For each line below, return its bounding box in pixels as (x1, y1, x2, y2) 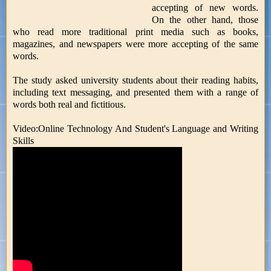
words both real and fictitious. (13, 99, 126, 109)
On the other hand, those (152, 14, 258, 25)
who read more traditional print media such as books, (13, 26, 258, 37)
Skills (13, 135, 34, 146)
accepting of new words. (152, 2, 258, 13)
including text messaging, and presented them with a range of (13, 87, 258, 97)
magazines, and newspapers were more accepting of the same (13, 38, 258, 49)
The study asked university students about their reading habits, (13, 74, 258, 85)
